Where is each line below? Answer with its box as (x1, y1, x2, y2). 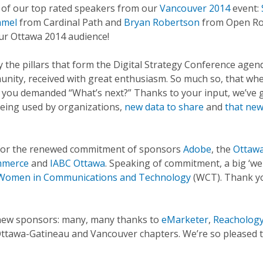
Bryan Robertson (124, 16, 200, 29)
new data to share (124, 100, 204, 113)
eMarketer (161, 213, 208, 226)
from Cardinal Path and (19, 16, 122, 29)
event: (232, 2, 259, 15)
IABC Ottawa (50, 157, 105, 170)
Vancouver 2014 (160, 2, 230, 15)
